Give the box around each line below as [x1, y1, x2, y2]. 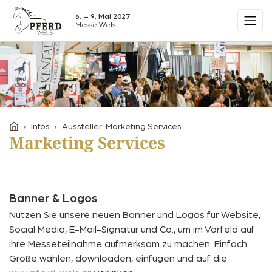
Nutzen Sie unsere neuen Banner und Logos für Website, [9, 209, 260, 220]
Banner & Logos [9, 192, 97, 205]
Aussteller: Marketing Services [62, 122, 182, 131]
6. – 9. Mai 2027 [75, 13, 131, 20]
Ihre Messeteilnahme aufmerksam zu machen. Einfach [9, 239, 247, 249]
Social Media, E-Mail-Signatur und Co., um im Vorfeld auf [9, 224, 255, 234]
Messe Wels [75, 21, 116, 29]
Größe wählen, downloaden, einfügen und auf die [9, 253, 227, 263]
